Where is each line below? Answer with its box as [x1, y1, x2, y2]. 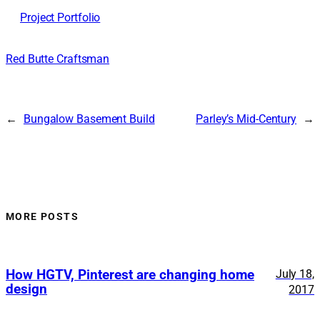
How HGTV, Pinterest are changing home [6, 267, 254, 284]
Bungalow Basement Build [23, 111, 155, 126]
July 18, [275, 267, 314, 281]
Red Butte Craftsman [6, 52, 110, 66]
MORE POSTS [6, 211, 79, 223]
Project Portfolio [20, 11, 101, 25]
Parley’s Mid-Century [196, 111, 297, 126]
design [6, 281, 47, 298]
